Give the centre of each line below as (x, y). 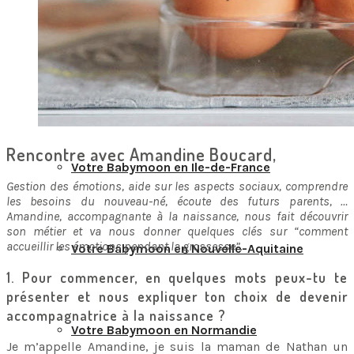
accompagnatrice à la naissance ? (116, 315)
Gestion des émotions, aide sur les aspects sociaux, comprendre (177, 186)
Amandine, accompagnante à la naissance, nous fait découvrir (177, 216)
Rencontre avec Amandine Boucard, (141, 154)
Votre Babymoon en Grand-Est (162, 86)
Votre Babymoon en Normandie (164, 330)
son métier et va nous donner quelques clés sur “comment (177, 231)
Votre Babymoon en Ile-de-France (171, 167)
